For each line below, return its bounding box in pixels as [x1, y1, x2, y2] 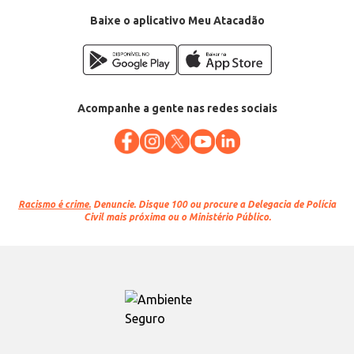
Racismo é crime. [18, 199, 91, 210]
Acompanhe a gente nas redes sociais [77, 102, 277, 115]
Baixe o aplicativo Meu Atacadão [89, 14, 265, 27]
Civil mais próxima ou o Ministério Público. [83, 212, 271, 223]
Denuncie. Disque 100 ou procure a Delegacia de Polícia [91, 199, 336, 210]
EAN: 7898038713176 [8, 2, 104, 12]
